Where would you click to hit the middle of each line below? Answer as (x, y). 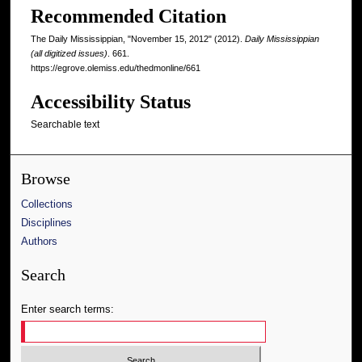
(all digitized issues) (69, 54)
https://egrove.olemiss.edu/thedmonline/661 (116, 68)
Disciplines (47, 222)
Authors (40, 241)
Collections (47, 204)
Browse (46, 179)
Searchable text (65, 125)
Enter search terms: (68, 309)
